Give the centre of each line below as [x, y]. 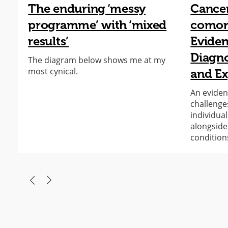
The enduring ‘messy [87, 9]
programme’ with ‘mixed [97, 25]
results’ [49, 41]
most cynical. [53, 72]
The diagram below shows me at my [97, 60]
